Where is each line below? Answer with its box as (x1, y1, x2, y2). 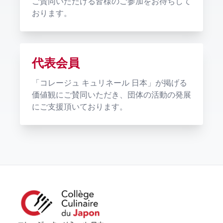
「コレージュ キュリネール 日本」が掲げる (32, 79, 187, 87)
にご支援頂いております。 (32, 103, 127, 111)
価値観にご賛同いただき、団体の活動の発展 (32, 91, 191, 99)
